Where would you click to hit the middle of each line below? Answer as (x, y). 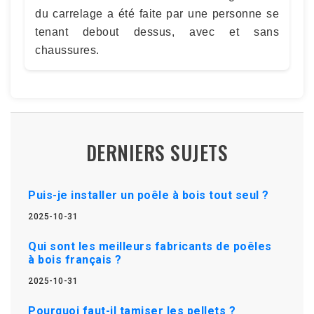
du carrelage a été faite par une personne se (157, 13)
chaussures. (67, 50)
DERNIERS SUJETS (157, 152)
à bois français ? (75, 259)
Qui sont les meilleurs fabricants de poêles (150, 246)
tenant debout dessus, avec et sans (157, 32)
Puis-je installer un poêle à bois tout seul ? (149, 195)
